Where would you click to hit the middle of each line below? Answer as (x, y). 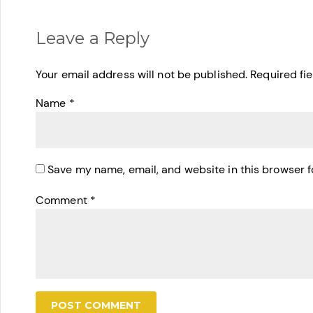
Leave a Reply (93, 38)
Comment (63, 200)
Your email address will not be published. (142, 74)
